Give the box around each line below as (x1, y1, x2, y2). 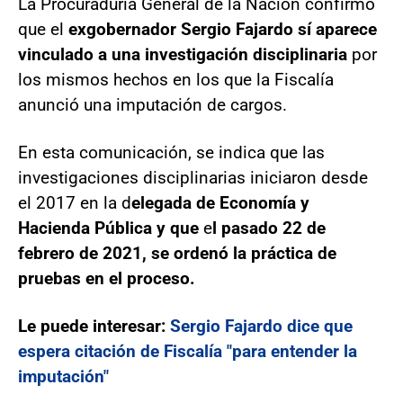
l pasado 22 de (212, 217, 326, 238)
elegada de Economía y (131, 192, 309, 213)
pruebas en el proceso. (18, 267, 195, 289)
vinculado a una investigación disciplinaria (18, 43, 347, 65)
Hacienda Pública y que (18, 217, 203, 238)
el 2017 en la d (18, 192, 131, 213)
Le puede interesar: (18, 315, 170, 336)
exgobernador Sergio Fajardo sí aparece (68, 18, 377, 40)
